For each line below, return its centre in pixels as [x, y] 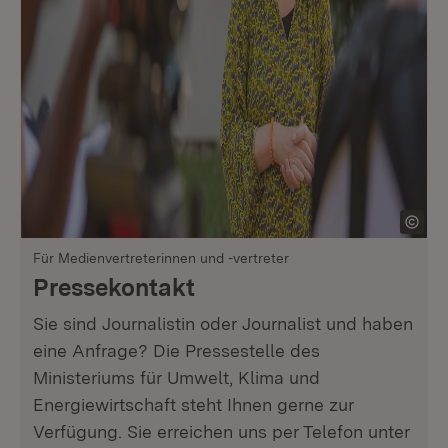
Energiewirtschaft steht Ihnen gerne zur [193, 404]
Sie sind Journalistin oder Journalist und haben [223, 323]
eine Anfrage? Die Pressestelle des [176, 350]
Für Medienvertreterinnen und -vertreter [161, 258]
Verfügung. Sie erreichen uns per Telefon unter [221, 431]
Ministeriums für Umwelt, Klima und [176, 377]
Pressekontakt [114, 287]
